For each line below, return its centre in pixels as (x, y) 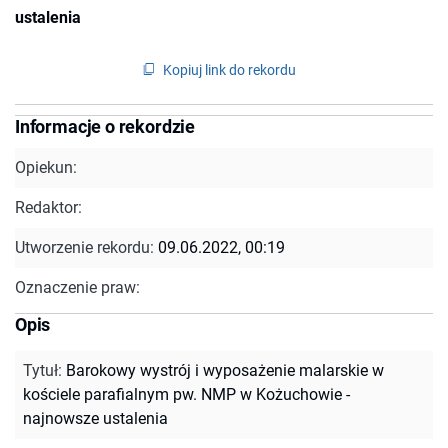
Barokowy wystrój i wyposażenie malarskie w (225, 370)
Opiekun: (46, 167)
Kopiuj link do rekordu (229, 69)
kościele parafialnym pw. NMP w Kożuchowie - (186, 394)
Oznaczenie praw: (77, 287)
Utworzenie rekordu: (86, 247)
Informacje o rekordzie (105, 126)
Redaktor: (48, 207)
